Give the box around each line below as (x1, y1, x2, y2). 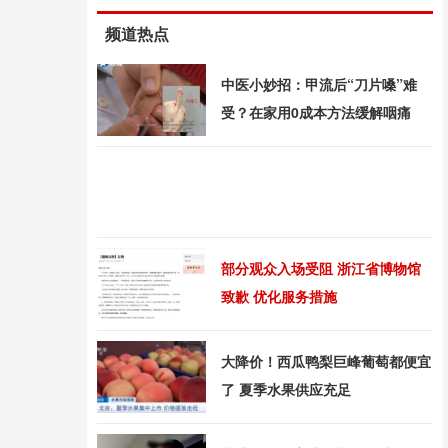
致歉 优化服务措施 (221, 286, 337, 306)
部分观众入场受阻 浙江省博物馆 (221, 258, 421, 278)
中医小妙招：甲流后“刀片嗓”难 (221, 74, 417, 94)
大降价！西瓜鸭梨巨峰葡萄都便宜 (221, 351, 431, 371)
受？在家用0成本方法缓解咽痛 (221, 102, 411, 122)
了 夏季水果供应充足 (221, 379, 351, 399)
